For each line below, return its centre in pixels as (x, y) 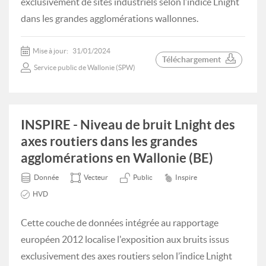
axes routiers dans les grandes (109, 141)
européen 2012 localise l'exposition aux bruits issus (125, 239)
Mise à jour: (51, 51)
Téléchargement (191, 59)
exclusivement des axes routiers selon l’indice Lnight (126, 256)
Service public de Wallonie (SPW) (85, 67)
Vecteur (96, 177)
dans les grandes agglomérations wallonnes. (110, 18)
